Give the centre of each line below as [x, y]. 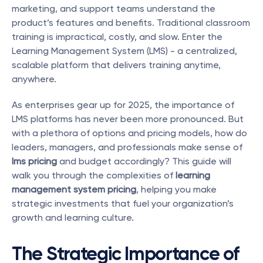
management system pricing [74, 189]
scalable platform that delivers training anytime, [116, 65]
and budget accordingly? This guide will [144, 161]
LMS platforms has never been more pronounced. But [128, 119]
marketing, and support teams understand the [114, 9]
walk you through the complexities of [94, 175]
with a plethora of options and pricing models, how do [129, 133]
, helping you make [176, 189]
